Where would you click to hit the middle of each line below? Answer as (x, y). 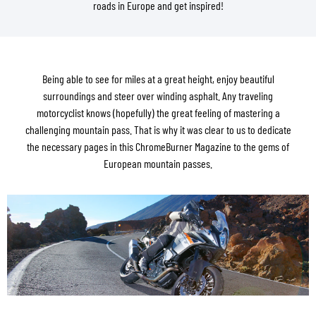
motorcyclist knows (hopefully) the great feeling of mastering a (158, 113)
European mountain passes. (158, 163)
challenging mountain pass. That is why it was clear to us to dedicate (158, 129)
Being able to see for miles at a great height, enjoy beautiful (158, 79)
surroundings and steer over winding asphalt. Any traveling (158, 96)
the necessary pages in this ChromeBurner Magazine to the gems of (158, 146)
